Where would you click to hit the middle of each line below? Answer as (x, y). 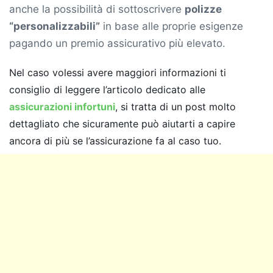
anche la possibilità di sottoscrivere (97, 9)
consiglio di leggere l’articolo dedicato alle (107, 89)
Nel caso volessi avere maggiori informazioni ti (118, 72)
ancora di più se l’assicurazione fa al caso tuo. (115, 140)
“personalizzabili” (55, 26)
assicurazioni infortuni (62, 106)
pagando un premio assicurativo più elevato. (117, 43)
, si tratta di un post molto (175, 106)
